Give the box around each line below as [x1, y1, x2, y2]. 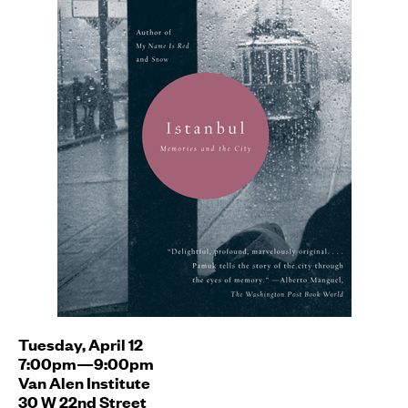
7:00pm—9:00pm [18, 352, 154, 374]
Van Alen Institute [18, 372, 150, 393]
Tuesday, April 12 [18, 333, 143, 355]
